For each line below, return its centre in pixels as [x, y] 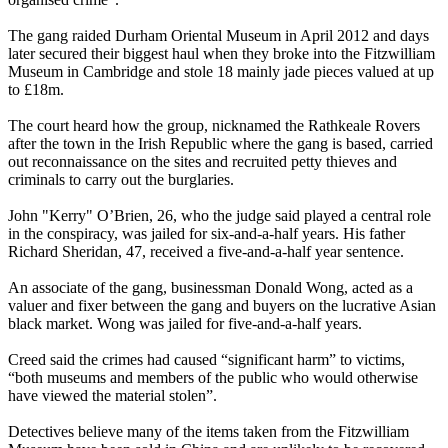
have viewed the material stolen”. [112, 396]
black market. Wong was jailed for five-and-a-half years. [185, 324]
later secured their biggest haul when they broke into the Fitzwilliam [221, 54]
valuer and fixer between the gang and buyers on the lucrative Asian [222, 306]
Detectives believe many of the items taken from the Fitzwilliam [208, 432]
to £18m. [36, 90]
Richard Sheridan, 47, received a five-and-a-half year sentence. [206, 252]
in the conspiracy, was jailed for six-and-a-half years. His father [206, 234]
